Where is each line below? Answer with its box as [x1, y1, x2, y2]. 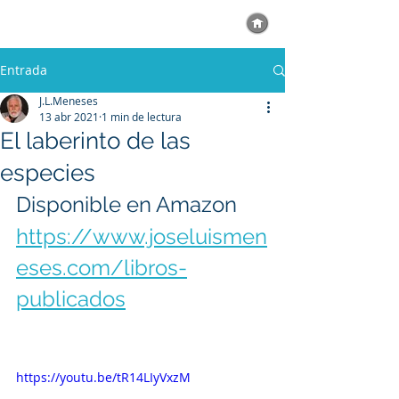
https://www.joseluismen [16, 224, 267, 249]
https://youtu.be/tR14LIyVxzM [16, 369, 191, 386]
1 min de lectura [102, 110, 182, 124]
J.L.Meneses [39, 94, 98, 108]
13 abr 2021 [39, 110, 99, 124]
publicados [16, 286, 126, 312]
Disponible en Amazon [16, 191, 237, 217]
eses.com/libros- [16, 255, 187, 281]
